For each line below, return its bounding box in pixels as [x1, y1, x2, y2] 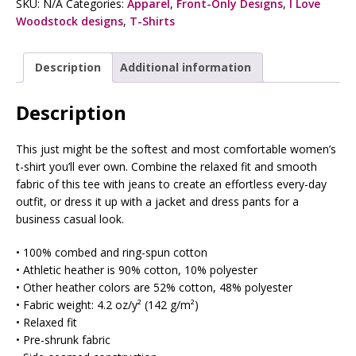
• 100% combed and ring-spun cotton [16, 245, 207, 261]
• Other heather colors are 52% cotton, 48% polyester [16, 280, 292, 296]
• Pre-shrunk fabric [16, 332, 110, 348]
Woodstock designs [16, 13, 123, 29]
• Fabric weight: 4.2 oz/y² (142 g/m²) [16, 297, 199, 313]
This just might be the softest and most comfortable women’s [16, 141, 336, 157]
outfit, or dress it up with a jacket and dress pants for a [16, 194, 299, 210]
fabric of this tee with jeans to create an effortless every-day [16, 176, 327, 192]
